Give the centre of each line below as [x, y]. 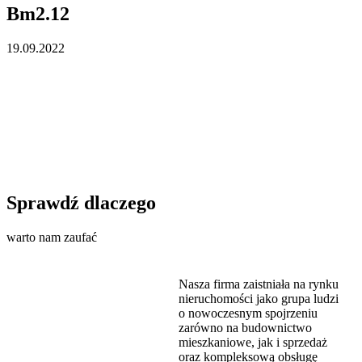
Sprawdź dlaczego [81, 203]
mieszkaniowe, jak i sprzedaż [253, 343]
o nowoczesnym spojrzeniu [248, 314]
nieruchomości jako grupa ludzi [259, 299]
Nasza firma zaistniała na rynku [259, 284]
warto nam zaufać [52, 238]
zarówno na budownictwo [245, 328]
